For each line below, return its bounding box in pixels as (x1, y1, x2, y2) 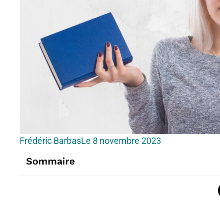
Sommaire (26, 155, 76, 167)
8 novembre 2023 (93, 135, 162, 146)
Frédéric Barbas (20, 135, 82, 146)
